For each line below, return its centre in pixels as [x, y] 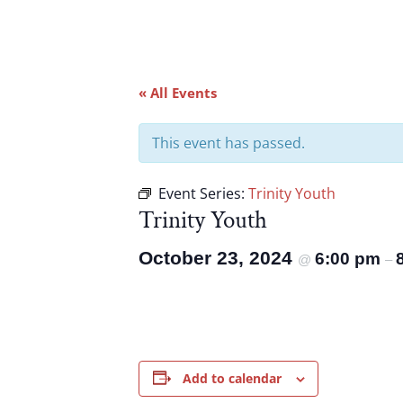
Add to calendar [232, 378]
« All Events [178, 92]
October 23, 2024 [219, 257]
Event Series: [204, 193]
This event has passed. [229, 143]
